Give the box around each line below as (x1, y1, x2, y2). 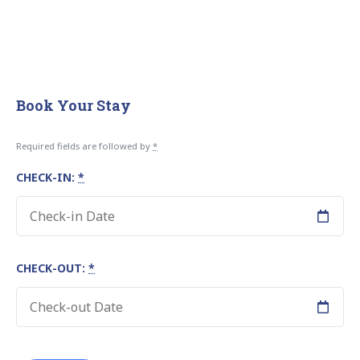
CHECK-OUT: (16, 260, 88, 276)
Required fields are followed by (16, 139, 153, 152)
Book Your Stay (16, 95, 131, 115)
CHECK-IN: (16, 169, 78, 185)
